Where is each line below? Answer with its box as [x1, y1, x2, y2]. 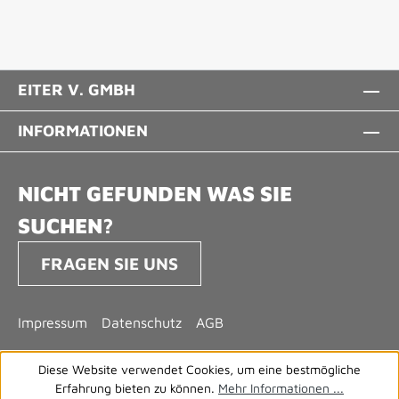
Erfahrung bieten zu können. [55, 380, 218, 395]
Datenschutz [102, 314, 182, 331]
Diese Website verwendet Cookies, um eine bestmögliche [38, 362, 361, 377]
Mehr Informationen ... [218, 380, 344, 395]
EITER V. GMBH [18, 80, 135, 100]
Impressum [18, 314, 87, 331]
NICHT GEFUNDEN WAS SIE [18, 181, 292, 207]
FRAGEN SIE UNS [41, 253, 178, 274]
